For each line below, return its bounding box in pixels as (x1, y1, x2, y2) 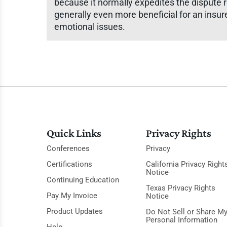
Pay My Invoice (47, 191, 97, 200)
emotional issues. (54, 21, 125, 32)
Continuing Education (47, 175, 119, 184)
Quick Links (47, 127, 101, 139)
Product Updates (47, 207, 103, 216)
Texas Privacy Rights (145, 183, 215, 193)
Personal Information (145, 215, 217, 224)
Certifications (47, 160, 92, 169)
